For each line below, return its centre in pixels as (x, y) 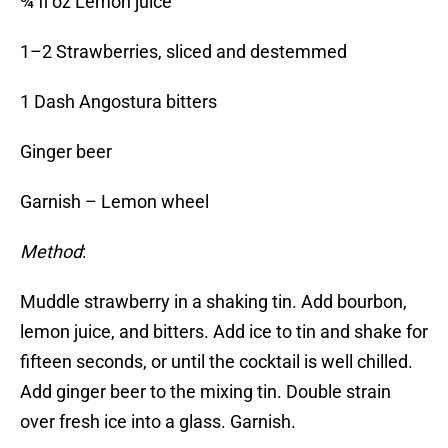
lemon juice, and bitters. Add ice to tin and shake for (224, 332)
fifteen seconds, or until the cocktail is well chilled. (216, 362)
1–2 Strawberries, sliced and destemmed (183, 52)
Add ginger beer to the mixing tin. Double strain (205, 392)
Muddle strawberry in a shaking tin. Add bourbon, (213, 302)
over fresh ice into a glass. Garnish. (158, 422)
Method (51, 252)
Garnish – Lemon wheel (114, 202)
